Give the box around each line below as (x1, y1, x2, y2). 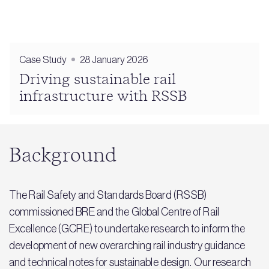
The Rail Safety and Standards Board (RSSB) (9, 189, 207, 201)
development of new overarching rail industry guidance (9, 239, 246, 252)
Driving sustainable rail (19, 72, 176, 87)
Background (9, 145, 116, 165)
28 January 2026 (80, 53, 148, 65)
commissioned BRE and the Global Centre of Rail (9, 205, 219, 218)
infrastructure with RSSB (19, 89, 187, 104)
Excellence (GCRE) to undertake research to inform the (9, 222, 246, 235)
